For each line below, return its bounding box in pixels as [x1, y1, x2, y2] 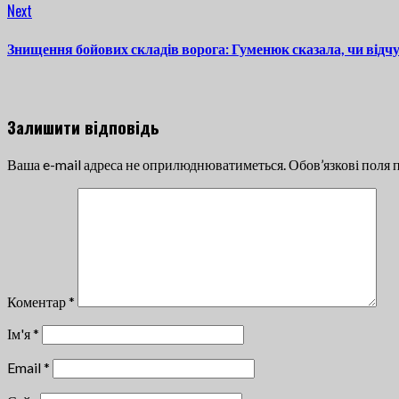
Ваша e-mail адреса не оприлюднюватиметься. [7, 155, 286, 173]
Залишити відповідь [7, 115, 159, 140]
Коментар [7, 292, 69, 310]
